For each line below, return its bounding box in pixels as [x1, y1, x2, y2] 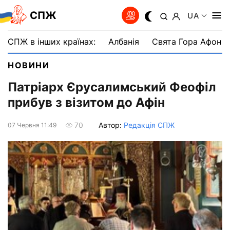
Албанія [108, 36, 139, 47]
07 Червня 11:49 [8, 121, 56, 129]
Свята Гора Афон [152, 36, 221, 47]
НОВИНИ [8, 60, 50, 70]
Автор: [99, 120, 124, 129]
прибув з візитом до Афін [8, 95, 165, 110]
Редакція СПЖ [124, 120, 175, 129]
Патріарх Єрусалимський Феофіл [8, 80, 216, 95]
